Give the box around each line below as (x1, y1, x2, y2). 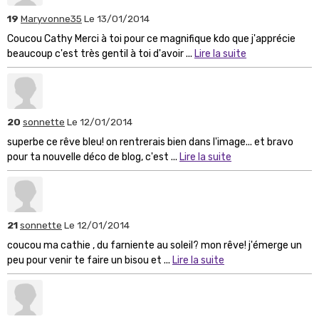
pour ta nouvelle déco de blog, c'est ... (7, 150, 179, 163)
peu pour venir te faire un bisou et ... (7, 253, 172, 266)
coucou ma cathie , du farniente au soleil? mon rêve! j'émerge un (7, 239, 302, 251)
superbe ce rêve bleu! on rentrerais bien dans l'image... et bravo (7, 135, 293, 148)
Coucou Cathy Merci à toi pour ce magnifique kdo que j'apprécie (7, 32, 296, 45)
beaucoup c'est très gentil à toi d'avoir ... (7, 47, 194, 60)
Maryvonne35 (21, 12, 82, 24)
